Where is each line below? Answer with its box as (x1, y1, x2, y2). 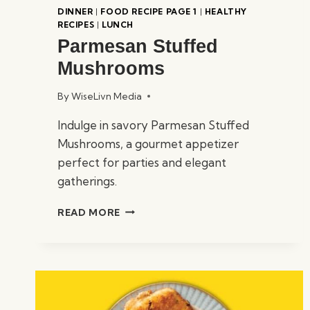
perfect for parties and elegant (57, 154, 226, 170)
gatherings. (57, 173, 117, 188)
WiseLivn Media (71, 90, 143, 102)
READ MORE (57, 206, 121, 218)
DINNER (57, 6, 93, 17)
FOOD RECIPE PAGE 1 (100, 6, 198, 17)
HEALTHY (204, 6, 248, 17)
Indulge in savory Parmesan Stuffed (57, 117, 249, 132)
